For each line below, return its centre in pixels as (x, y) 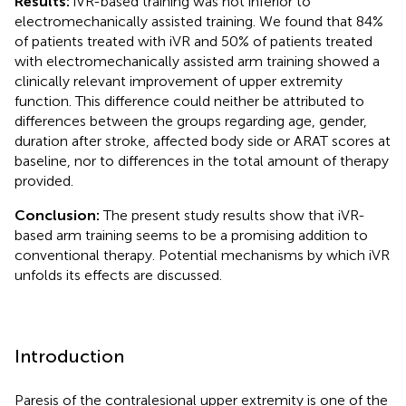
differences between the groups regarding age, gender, (191, 121)
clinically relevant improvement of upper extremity (179, 81)
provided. (44, 180)
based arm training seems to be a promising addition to (191, 235)
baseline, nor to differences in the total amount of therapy (202, 160)
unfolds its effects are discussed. (118, 275)
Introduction (69, 356)
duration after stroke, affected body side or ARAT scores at (203, 140)
